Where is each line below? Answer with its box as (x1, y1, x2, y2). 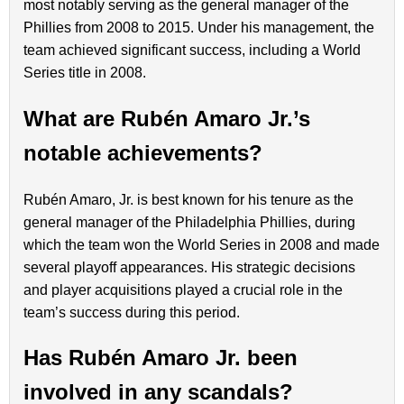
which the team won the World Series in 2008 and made (23, 236, 380, 252)
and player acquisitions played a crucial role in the (23, 281, 343, 298)
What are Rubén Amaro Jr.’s (23, 106, 310, 131)
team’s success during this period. (23, 304, 240, 320)
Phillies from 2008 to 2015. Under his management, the (23, 19, 374, 35)
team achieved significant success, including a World (23, 41, 361, 58)
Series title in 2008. (23, 64, 146, 80)
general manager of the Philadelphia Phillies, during (23, 214, 355, 230)
